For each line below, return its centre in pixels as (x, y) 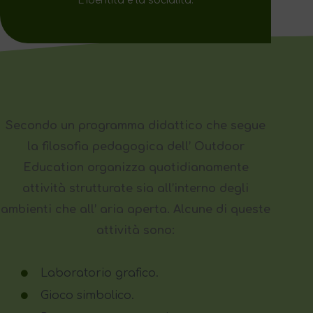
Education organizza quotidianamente (136, 167)
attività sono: (136, 230)
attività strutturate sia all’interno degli (136, 188)
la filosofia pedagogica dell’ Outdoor (136, 146)
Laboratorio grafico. (99, 273)
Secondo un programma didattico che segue (136, 125)
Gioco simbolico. (87, 295)
